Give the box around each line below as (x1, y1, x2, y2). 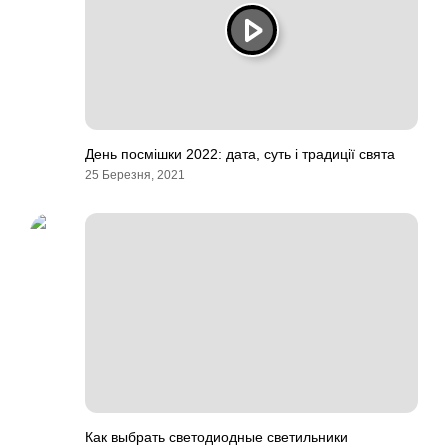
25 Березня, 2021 (85, 168, 185, 182)
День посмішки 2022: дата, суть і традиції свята (85, 146, 395, 162)
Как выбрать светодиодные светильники (85, 429, 348, 445)
